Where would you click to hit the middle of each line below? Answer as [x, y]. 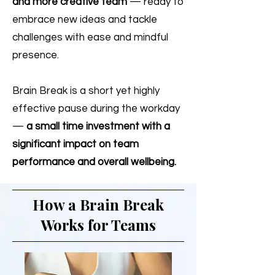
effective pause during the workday [96, 109]
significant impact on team [76, 144]
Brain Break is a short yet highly [86, 91]
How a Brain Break [98, 204]
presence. [36, 55]
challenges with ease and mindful [90, 37]
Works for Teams [98, 225]
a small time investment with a [98, 126]
